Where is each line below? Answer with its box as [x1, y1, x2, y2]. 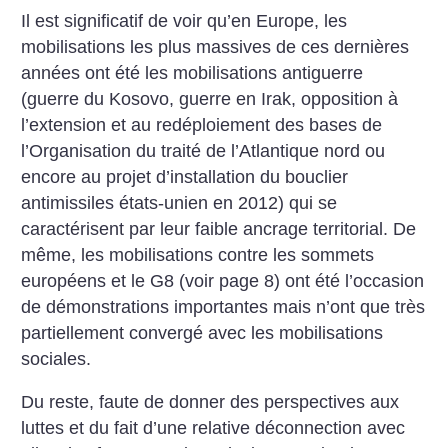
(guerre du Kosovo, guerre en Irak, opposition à [21, 88, 399, 109]
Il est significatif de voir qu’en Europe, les [21, 10, 348, 31]
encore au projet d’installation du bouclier [21, 166, 349, 187]
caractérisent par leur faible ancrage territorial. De [21, 218, 417, 239]
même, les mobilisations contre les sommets [21, 244, 375, 265]
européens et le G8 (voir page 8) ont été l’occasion [21, 270, 425, 291]
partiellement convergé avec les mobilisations [21, 322, 384, 343]
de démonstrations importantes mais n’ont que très [21, 296, 426, 317]
